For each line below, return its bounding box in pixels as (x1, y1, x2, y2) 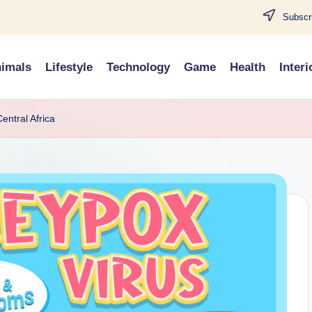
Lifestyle (45, 60, 93, 74)
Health (230, 60, 265, 74)
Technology (107, 60, 170, 74)
